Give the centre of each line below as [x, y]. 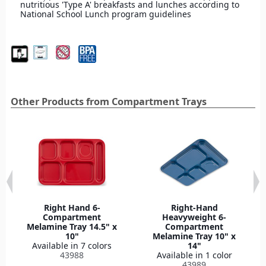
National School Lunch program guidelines [106, 14]
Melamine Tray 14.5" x [72, 227]
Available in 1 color [194, 255]
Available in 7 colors [72, 246]
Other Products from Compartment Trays [109, 102]
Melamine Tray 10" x [194, 236]
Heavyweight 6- [194, 217]
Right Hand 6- [72, 208]
